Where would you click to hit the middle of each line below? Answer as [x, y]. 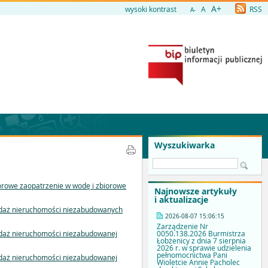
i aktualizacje [181, 200]
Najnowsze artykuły [196, 191]
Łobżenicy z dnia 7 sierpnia [201, 241]
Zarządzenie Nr [182, 226]
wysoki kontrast [151, 9]
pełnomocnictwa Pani [192, 255]
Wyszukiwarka [185, 145]
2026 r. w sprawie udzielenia [204, 248]
